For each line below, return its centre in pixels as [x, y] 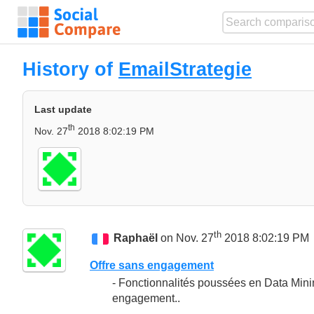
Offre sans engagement [152, 265]
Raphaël [136, 238]
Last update [63, 110]
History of [70, 69]
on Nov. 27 [186, 238]
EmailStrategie [185, 69]
